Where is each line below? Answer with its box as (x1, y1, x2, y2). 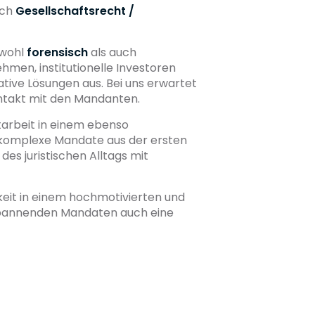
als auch (88, 44, 136, 60)
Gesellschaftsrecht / (15, 2, 134, 19)
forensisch (27, 44, 88, 60)
